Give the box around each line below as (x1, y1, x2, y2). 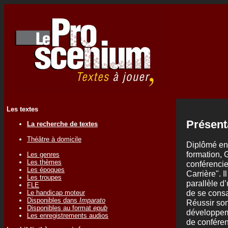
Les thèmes (27, 158, 62, 166)
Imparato (79, 196, 105, 204)
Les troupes (27, 173, 62, 181)
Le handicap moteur (27, 188, 85, 196)
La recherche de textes (27, 120, 98, 128)
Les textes (7, 105, 38, 113)
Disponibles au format (27, 204, 93, 212)
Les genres (27, 150, 60, 158)
